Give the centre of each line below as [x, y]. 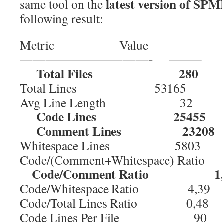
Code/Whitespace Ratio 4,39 [115, 188]
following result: [61, 18]
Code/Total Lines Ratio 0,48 [114, 203]
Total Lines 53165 [103, 88]
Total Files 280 [109, 73]
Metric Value [84, 45]
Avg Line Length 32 [106, 102]
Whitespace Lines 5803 [110, 145]
